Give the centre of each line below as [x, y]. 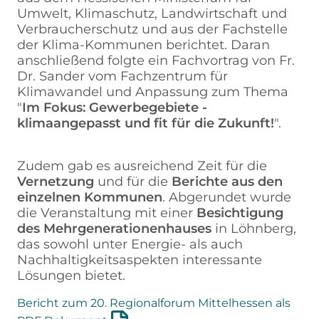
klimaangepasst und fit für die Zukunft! [146, 123]
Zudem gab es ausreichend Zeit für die [142, 166]
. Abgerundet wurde [227, 197]
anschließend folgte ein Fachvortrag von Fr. [156, 60]
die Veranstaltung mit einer [107, 213]
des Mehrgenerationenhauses [114, 228]
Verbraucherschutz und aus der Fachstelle [152, 29]
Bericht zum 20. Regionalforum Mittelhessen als [154, 303]
